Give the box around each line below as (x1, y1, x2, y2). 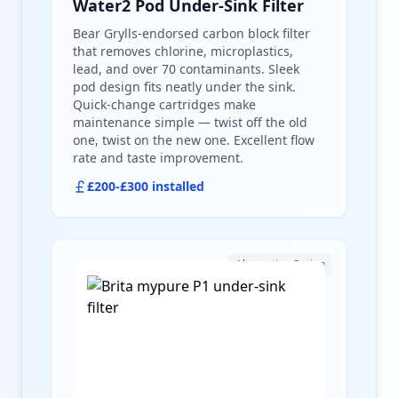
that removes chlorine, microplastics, (73, 43, 293, 60)
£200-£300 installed (87, 178, 204, 195)
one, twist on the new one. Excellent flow (73, 131, 314, 148)
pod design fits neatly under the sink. (73, 78, 296, 95)
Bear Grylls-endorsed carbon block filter (73, 25, 310, 42)
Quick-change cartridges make (73, 96, 256, 113)
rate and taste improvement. (73, 149, 243, 166)
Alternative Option (235, 257, 325, 272)
